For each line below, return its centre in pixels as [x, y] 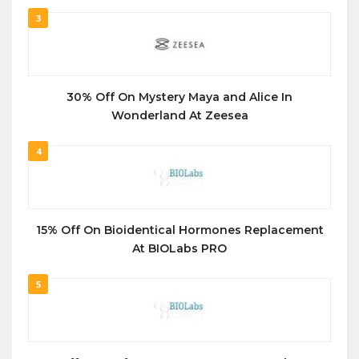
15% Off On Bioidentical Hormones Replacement [179, 230]
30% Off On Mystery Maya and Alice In [179, 97]
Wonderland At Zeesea [179, 115]
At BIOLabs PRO [179, 248]
